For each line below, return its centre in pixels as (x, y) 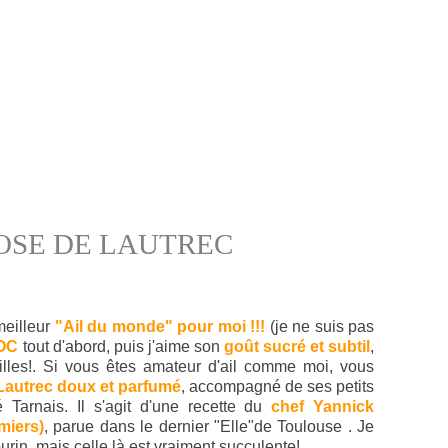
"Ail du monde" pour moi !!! (160, 326)
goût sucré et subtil (296, 346)
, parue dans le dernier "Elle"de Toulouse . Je (209, 426)
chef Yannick (323, 406)
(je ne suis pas (320, 326)
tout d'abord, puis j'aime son (121, 346)
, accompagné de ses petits (277, 386)
